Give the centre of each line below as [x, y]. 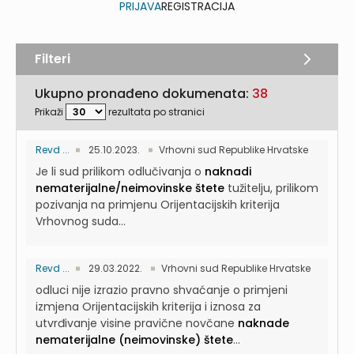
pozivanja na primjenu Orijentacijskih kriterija [158, 205]
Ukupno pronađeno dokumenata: [143, 94]
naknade [264, 323]
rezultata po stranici [156, 112]
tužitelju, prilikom [271, 188]
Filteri [53, 59]
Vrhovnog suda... [81, 221]
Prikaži [49, 112]
